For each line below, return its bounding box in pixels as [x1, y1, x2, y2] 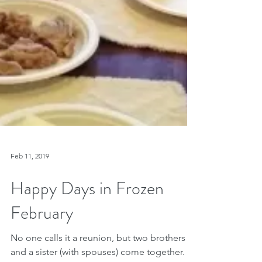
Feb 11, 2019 [11, 184, 49, 193]
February [11, 233, 73, 258]
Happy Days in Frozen [11, 209, 164, 233]
